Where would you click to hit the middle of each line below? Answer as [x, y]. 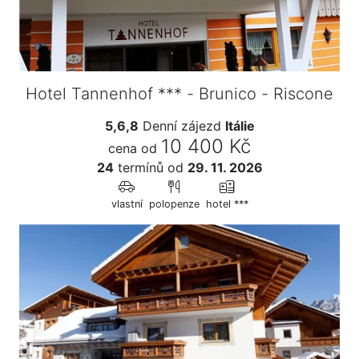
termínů [138, 168]
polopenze [174, 204]
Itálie [240, 126]
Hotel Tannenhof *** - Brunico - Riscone [179, 94]
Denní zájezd [182, 126]
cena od [133, 149]
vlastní [127, 204]
